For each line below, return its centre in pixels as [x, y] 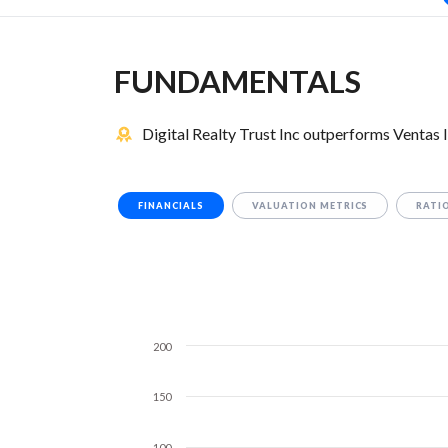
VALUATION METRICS [310, 206]
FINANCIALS [171, 206]
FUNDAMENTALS [237, 81]
